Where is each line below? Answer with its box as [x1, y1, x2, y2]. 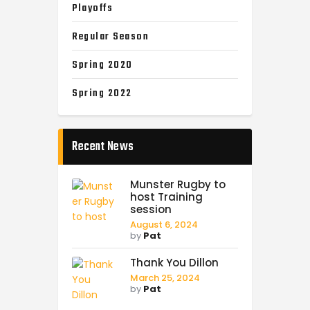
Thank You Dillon [130, 255, 219, 270]
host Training [130, 189, 203, 204]
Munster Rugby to [130, 176, 226, 192]
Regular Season [72, 28, 149, 45]
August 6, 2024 [130, 217, 198, 231]
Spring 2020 [72, 56, 133, 73]
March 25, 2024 [130, 271, 200, 284]
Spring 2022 [72, 84, 132, 102]
